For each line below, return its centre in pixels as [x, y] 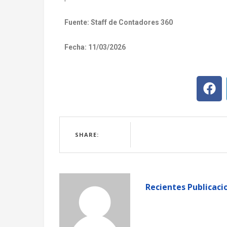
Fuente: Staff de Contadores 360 [119, 22]
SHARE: [87, 134]
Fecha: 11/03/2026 [95, 47]
